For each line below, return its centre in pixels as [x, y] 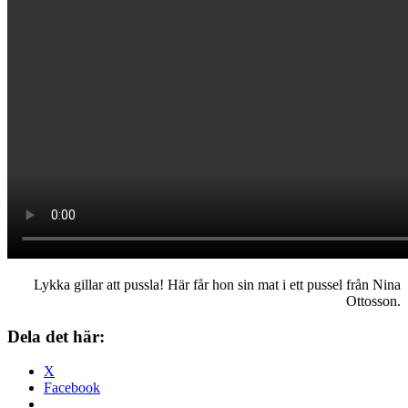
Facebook [72, 388]
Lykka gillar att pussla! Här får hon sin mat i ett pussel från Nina [217, 284]
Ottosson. [373, 301]
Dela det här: [56, 336]
